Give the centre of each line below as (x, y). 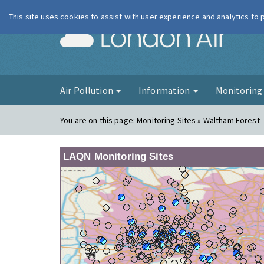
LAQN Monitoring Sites (118, 156)
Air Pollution (88, 90)
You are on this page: (99, 120)
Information (165, 90)
